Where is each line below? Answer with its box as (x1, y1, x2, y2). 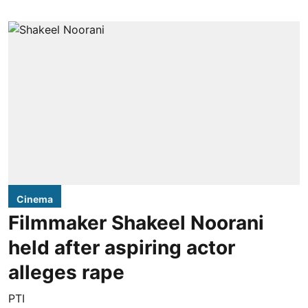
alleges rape (8, 261, 124, 285)
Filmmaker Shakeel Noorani (8, 211, 264, 235)
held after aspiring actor (8, 236, 235, 260)
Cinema (16, 193, 53, 206)
